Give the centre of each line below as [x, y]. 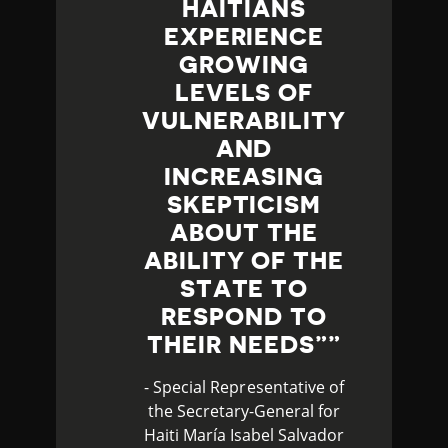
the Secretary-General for [244, 410]
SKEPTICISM [244, 204]
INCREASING [244, 176]
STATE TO [244, 288]
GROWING [244, 64]
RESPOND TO [244, 316]
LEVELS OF [244, 92]
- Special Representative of [244, 386]
